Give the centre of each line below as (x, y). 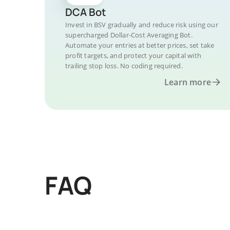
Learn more (188, 82)
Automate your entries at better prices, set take (140, 45)
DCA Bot (85, 12)
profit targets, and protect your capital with (133, 55)
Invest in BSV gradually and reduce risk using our (142, 25)
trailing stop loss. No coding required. (124, 66)
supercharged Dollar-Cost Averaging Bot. (129, 35)
